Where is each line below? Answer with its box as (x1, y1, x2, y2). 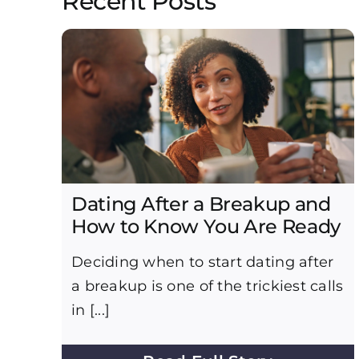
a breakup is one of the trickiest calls (71, 276, 344, 295)
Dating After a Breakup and (71, 192, 331, 216)
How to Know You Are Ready (71, 214, 341, 238)
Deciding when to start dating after (71, 252, 334, 271)
